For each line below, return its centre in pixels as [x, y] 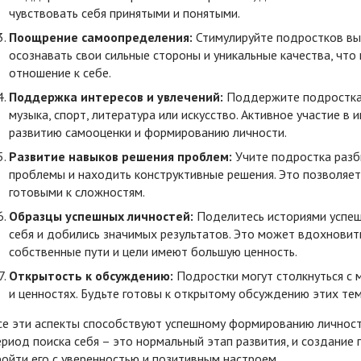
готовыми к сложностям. [77, 191]
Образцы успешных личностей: [101, 216]
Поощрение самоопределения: [101, 37]
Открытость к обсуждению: [91, 275]
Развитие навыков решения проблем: [120, 156]
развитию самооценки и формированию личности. [148, 132]
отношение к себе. [60, 72]
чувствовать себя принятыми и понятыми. [124, 12]
